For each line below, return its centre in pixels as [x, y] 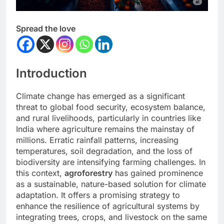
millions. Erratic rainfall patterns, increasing [97, 140]
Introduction [51, 73]
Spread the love [46, 28]
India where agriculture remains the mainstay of [105, 129]
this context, [40, 173]
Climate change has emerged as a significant [100, 96]
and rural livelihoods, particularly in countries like [108, 118]
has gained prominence [158, 173]
